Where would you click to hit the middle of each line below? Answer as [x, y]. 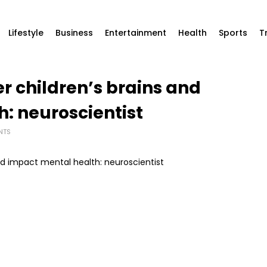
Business [74, 33]
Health [193, 33]
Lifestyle [26, 33]
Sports [233, 33]
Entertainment [136, 33]
